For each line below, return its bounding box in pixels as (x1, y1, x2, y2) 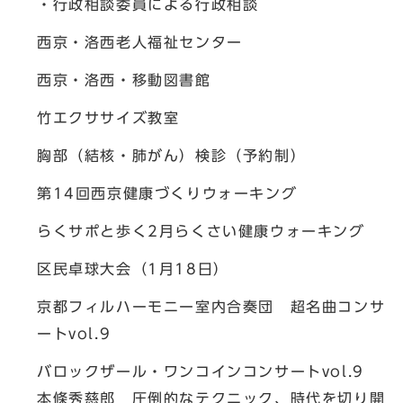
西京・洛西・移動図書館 (37, 73, 211, 87)
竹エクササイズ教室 (37, 111, 180, 125)
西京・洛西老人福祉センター (37, 35, 243, 49)
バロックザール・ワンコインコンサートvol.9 (37, 364, 364, 379)
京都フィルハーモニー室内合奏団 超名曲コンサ (37, 300, 386, 314)
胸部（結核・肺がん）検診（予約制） (37, 148, 307, 163)
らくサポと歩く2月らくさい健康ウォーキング (37, 224, 365, 238)
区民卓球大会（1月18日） (37, 262, 229, 276)
